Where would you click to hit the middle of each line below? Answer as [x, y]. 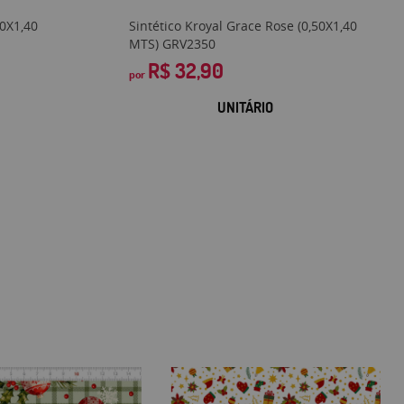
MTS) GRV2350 [173, 43]
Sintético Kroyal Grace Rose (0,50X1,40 [243, 25]
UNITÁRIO [246, 107]
